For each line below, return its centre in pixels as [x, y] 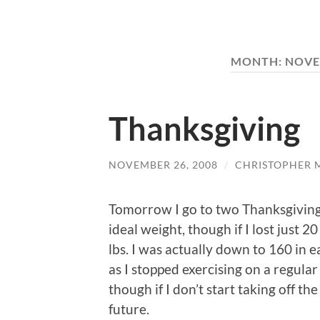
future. [129, 309]
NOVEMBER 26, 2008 [163, 164]
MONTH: [258, 61]
